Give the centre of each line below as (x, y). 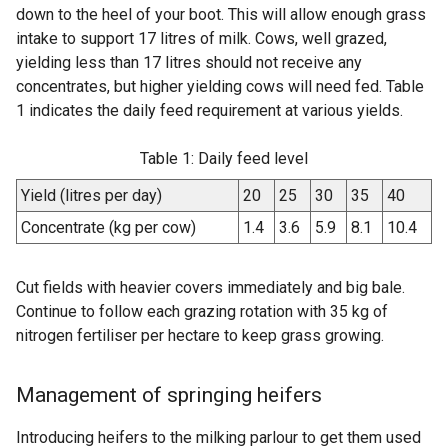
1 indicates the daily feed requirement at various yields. (209, 111)
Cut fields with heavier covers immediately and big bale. (210, 288)
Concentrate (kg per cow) (108, 228)
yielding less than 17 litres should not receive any (189, 63)
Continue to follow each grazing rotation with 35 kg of (202, 312)
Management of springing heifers (169, 395)
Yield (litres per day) (91, 196)
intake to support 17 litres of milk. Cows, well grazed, (201, 39)
